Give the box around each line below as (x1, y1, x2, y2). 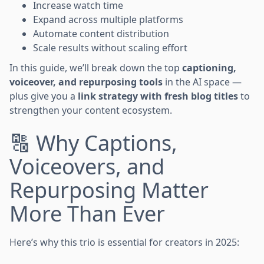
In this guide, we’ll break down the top (9, 61, 182, 74)
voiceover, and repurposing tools (9, 75, 163, 88)
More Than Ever (9, 199, 165, 228)
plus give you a (9, 89, 78, 103)
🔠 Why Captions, (9, 128, 177, 157)
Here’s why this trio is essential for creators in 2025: (9, 235, 239, 249)
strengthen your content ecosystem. (9, 103, 172, 117)
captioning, (182, 61, 236, 74)
